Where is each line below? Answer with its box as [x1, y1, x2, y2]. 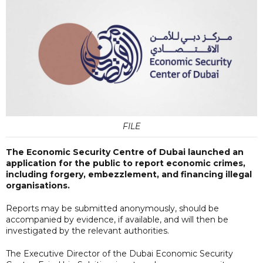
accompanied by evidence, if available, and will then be [6, 214, 228, 225]
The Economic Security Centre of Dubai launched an [6, 146, 244, 157]
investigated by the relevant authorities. [6, 225, 169, 236]
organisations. [6, 180, 72, 191]
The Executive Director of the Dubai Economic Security [6, 248, 233, 259]
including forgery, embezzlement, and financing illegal [6, 168, 252, 180]
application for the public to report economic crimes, [6, 157, 245, 168]
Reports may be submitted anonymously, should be [6, 203, 219, 214]
